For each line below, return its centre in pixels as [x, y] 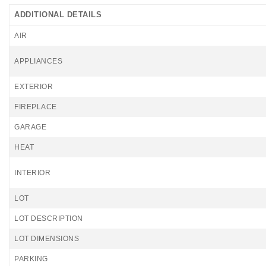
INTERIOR [32, 173]
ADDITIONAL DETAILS [58, 15]
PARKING [31, 259]
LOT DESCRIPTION [49, 218]
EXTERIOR [34, 87]
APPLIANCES [38, 61]
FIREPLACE [36, 107]
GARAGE [30, 127]
